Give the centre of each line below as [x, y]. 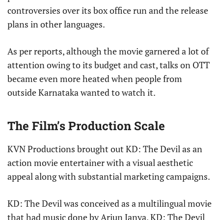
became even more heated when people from [95, 79]
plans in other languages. [56, 24]
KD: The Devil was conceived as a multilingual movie [110, 204]
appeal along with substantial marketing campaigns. [109, 177]
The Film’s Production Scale [86, 126]
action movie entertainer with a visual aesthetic [100, 163]
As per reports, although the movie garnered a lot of [108, 51]
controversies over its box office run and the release [108, 11]
